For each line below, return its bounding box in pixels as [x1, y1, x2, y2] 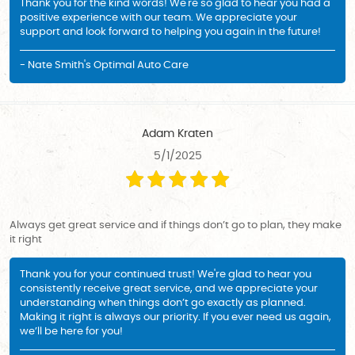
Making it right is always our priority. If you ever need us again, [20, 312, 331, 323]
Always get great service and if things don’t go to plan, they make [10, 220, 342, 231]
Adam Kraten [142, 128, 213, 140]
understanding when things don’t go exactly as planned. [20, 298, 306, 309]
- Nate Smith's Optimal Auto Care [20, 60, 189, 71]
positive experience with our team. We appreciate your [20, 13, 297, 24]
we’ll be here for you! [20, 326, 123, 338]
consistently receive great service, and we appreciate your [20, 284, 318, 295]
